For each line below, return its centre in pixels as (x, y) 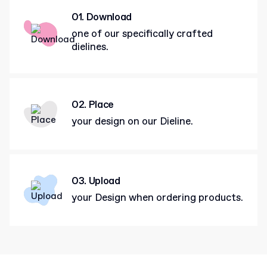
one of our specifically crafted (142, 34)
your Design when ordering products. (157, 198)
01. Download (102, 18)
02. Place (93, 105)
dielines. (90, 47)
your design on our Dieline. (132, 122)
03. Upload (96, 181)
